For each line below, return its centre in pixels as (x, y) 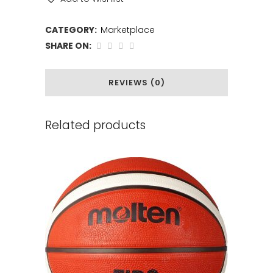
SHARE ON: (68, 46)
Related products (95, 126)
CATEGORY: (72, 30)
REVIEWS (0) (136, 83)
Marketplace (128, 30)
